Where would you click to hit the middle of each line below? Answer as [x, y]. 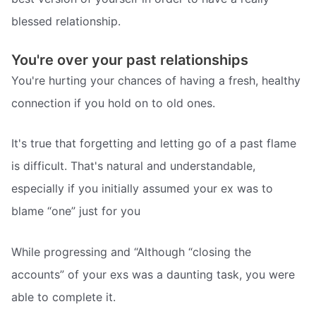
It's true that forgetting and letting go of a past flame [154, 144]
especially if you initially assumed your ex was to [142, 189]
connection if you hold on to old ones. [113, 103]
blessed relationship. [66, 22]
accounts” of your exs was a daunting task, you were [153, 274]
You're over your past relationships [130, 60]
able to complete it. [63, 297]
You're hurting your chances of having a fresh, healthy [156, 80]
